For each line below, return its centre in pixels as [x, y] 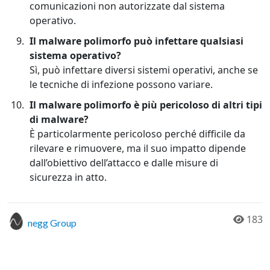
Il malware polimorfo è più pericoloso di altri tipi [146, 105]
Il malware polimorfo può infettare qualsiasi [137, 41]
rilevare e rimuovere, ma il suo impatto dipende [138, 149]
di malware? [59, 120]
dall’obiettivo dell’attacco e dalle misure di [124, 163]
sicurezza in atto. [69, 177]
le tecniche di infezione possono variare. [122, 85]
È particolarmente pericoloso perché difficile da [137, 134]
